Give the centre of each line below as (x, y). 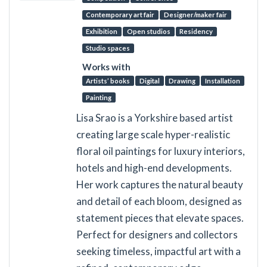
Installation (222, 80)
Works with (106, 66)
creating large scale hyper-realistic (153, 134)
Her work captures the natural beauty (159, 184)
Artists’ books (108, 80)
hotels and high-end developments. (154, 167)
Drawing (182, 80)
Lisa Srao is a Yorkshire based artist (154, 117)
